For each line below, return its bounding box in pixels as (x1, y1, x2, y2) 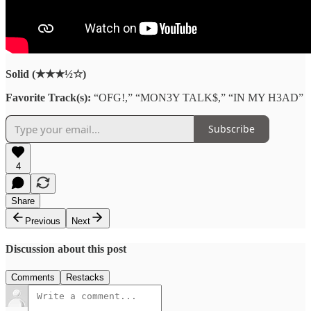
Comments (11, 272, 55, 283)
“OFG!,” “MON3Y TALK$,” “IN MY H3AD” (91, 91, 303, 103)
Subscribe (208, 122, 255, 136)
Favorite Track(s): (6, 91, 91, 103)
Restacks (66, 272, 104, 283)
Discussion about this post (6, 242, 126, 255)
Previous (25, 215, 60, 226)
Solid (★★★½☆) (6, 67, 86, 80)
